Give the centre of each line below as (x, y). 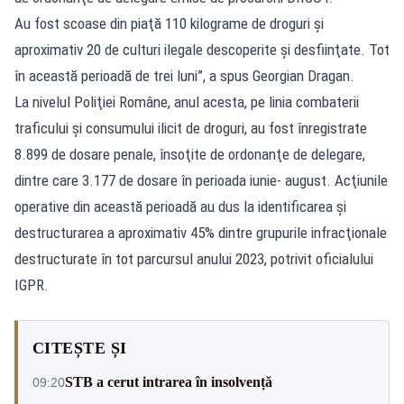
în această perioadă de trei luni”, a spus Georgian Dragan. (184, 75)
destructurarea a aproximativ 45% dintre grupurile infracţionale (201, 232)
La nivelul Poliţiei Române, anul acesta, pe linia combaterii (187, 101)
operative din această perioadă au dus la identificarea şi (180, 206)
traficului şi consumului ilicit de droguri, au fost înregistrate (191, 128)
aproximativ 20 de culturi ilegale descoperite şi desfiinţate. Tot (202, 49)
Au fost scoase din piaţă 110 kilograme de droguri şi (169, 23)
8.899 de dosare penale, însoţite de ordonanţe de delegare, (190, 154)
